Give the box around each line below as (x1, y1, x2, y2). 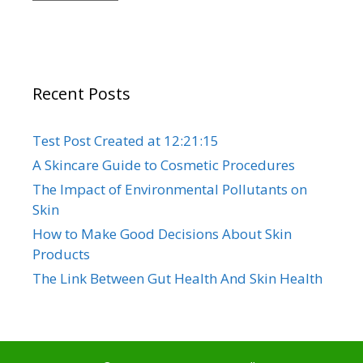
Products (32, 245, 90, 264)
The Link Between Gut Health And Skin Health (32, 269, 322, 288)
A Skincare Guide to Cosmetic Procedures (32, 156, 295, 175)
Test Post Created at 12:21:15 (32, 131, 219, 151)
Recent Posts (32, 83, 130, 105)
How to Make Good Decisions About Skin (32, 224, 292, 244)
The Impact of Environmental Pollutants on (32, 180, 307, 199)
